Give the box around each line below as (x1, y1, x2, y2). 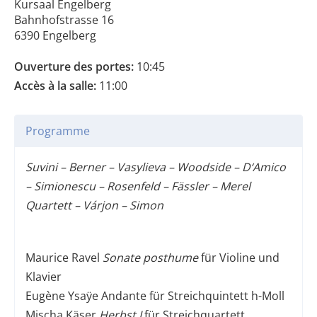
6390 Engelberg (14, 28, 96, 44)
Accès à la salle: (14, 78, 96, 94)
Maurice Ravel (25, 250, 103, 266)
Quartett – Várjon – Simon (25, 197, 163, 214)
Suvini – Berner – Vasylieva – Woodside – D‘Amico (25, 159, 286, 175)
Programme (25, 123, 90, 139)
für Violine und (198, 250, 279, 266)
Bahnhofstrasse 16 (14, 12, 114, 28)
